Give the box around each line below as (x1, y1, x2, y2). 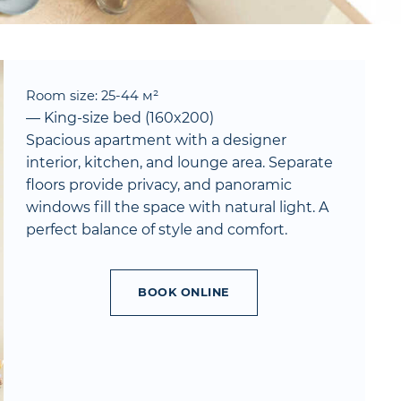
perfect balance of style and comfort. (25, 221, 287, 239)
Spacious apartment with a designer (25, 132, 286, 149)
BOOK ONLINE (138, 286, 230, 300)
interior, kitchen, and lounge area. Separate (25, 154, 333, 172)
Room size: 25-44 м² (25, 88, 158, 105)
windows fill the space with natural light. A (25, 199, 328, 217)
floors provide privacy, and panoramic (25, 176, 292, 194)
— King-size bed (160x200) (25, 109, 214, 127)
